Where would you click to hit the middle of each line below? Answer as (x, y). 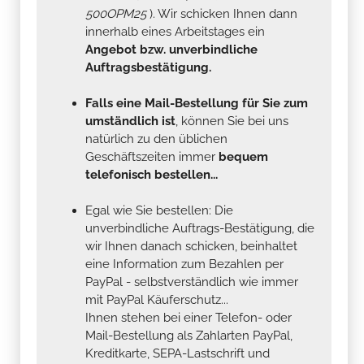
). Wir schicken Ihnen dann (223, 13)
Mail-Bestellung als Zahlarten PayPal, (189, 335)
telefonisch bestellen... (152, 174)
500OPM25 (117, 13)
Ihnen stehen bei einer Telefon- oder (188, 317)
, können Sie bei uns (232, 121)
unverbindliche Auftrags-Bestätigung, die (200, 228)
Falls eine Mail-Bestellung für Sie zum (197, 103)
